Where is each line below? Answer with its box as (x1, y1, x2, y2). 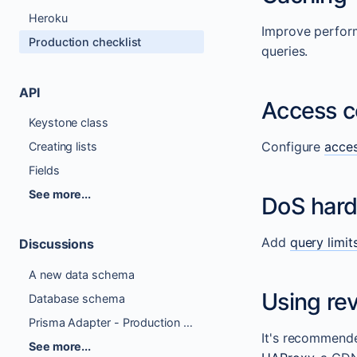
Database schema (29, 291, 125, 305)
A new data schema (29, 267, 135, 281)
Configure (261, 139, 325, 155)
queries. (261, 43, 308, 60)
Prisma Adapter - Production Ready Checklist (182, 315, 193, 329)
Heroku (29, 11, 68, 25)
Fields (29, 163, 60, 177)
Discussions (19, 236, 95, 253)
